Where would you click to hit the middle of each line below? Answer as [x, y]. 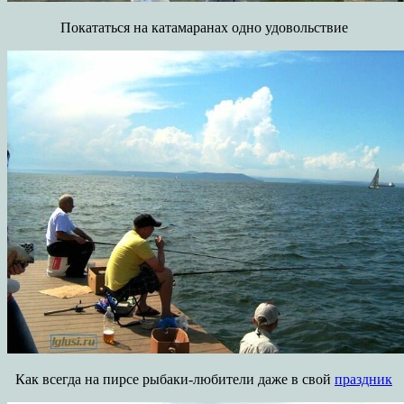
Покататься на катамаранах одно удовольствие [202, 27]
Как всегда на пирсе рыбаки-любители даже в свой [173, 379]
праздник [363, 379]
